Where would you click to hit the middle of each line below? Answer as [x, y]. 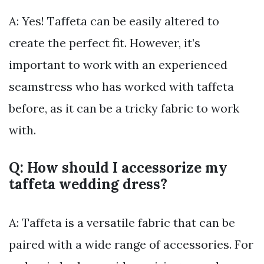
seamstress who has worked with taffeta [121, 86]
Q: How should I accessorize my [118, 167]
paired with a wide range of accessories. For [131, 244]
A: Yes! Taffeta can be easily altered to [114, 21]
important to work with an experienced [118, 64]
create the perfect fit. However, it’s [105, 42]
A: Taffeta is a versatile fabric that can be [122, 222]
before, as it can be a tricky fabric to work [124, 108]
